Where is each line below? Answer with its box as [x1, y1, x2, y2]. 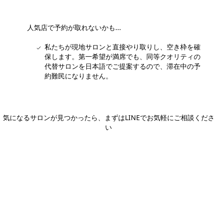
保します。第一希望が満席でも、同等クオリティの [45, 51, 201, 61]
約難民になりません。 [45, 71, 112, 80]
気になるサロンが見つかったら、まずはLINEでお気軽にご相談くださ [2, 112, 215, 122]
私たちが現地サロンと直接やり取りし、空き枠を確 [45, 42, 201, 51]
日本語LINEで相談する [78, 139, 148, 149]
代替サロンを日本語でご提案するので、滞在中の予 [45, 61, 201, 71]
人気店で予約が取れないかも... [27, 22, 121, 32]
